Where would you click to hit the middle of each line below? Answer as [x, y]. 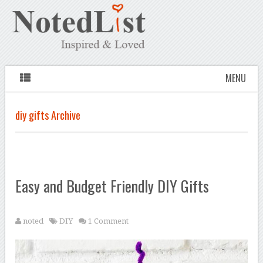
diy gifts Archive [48, 115]
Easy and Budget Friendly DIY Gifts [112, 186]
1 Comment [109, 221]
